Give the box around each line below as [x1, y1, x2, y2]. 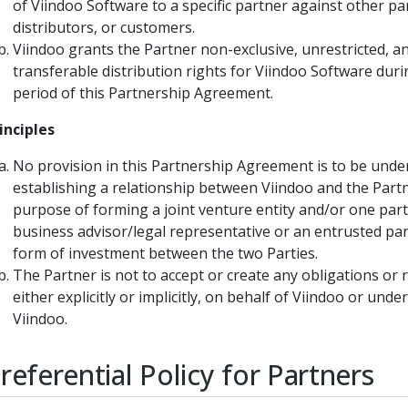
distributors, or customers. [13, 16, 195, 37]
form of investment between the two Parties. [13, 242, 318, 263]
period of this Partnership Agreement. [13, 82, 273, 103]
